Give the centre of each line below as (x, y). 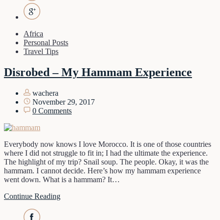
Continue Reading (32, 196)
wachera (44, 93)
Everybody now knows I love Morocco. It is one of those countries (108, 144)
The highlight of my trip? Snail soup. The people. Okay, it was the (106, 162)
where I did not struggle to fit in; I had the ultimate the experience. (106, 153)
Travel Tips (41, 52)
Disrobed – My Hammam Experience (98, 72)
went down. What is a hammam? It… (62, 180)
